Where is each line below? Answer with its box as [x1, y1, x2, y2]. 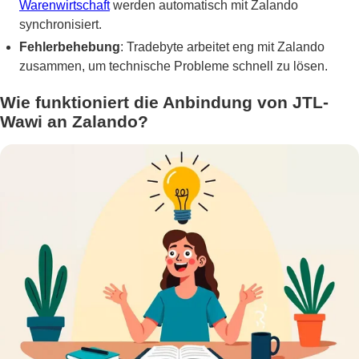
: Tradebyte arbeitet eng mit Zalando [120, 40, 325, 54]
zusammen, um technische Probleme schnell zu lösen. [19, 59, 328, 74]
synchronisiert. [19, 17, 102, 31]
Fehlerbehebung [19, 40, 120, 54]
